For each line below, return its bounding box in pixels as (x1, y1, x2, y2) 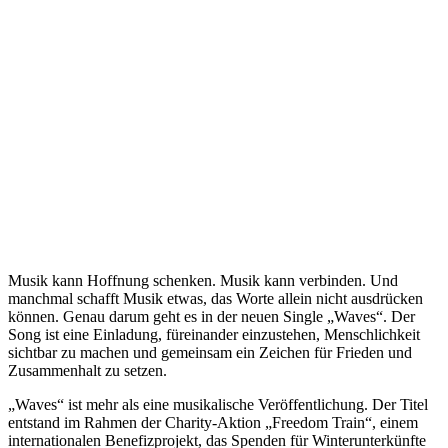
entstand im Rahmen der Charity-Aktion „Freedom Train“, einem (8, 414, 418, 432)
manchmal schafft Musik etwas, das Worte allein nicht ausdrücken (8, 290, 423, 308)
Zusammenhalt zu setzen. (8, 362, 167, 380)
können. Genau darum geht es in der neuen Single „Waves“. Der (8, 308, 415, 326)
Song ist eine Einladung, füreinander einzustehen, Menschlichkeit (8, 326, 420, 344)
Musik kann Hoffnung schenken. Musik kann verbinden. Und (8, 272, 398, 290)
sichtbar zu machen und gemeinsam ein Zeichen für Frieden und (8, 344, 412, 362)
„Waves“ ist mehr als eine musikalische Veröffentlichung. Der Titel (8, 396, 428, 414)
